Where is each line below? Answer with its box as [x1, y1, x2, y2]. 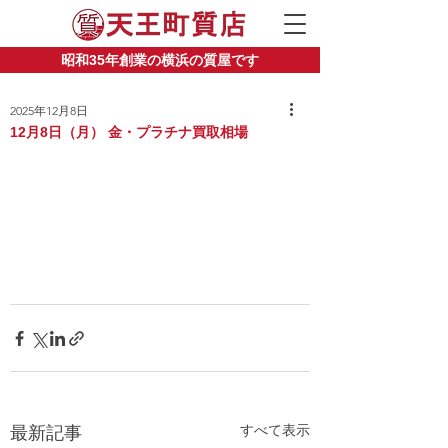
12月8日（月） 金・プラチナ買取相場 [10, 124, 248, 140]
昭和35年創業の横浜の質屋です [61, 52, 259, 68]
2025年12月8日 [10, 103, 88, 118]
